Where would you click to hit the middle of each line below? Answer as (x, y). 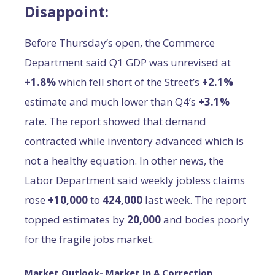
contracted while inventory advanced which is (134, 141)
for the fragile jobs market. (89, 239)
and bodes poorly (205, 219)
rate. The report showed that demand (115, 121)
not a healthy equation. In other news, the (124, 161)
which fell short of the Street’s (129, 82)
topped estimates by (76, 219)
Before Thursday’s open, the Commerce (120, 43)
